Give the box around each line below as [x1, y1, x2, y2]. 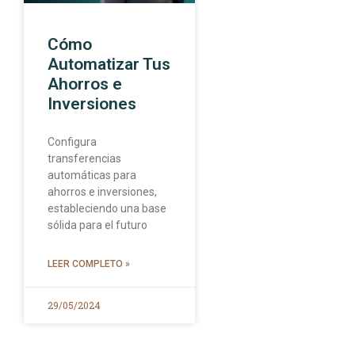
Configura [48, 136, 97, 149]
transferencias [48, 152, 121, 166]
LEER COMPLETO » [48, 258, 130, 270]
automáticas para [48, 169, 136, 182]
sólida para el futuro [48, 219, 147, 232]
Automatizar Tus [48, 55, 170, 74]
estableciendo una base [48, 202, 166, 216]
